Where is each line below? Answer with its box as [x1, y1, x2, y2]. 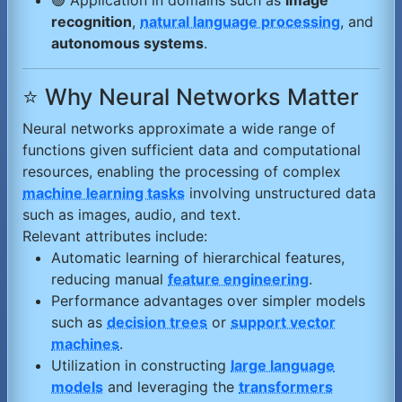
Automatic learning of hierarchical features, [51, 249, 345, 267]
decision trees [107, 313, 207, 332]
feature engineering [168, 270, 309, 289]
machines [51, 335, 119, 354]
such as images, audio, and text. [22, 205, 240, 224]
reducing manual [51, 270, 168, 289]
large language [231, 356, 335, 375]
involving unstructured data [185, 184, 376, 203]
